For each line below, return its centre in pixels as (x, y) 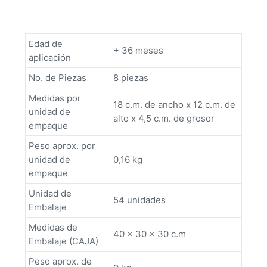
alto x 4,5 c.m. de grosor (164, 119)
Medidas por (55, 98)
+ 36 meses (138, 51)
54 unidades (139, 200)
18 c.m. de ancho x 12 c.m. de (174, 105)
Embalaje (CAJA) (63, 241)
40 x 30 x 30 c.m (150, 234)
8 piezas (131, 78)
